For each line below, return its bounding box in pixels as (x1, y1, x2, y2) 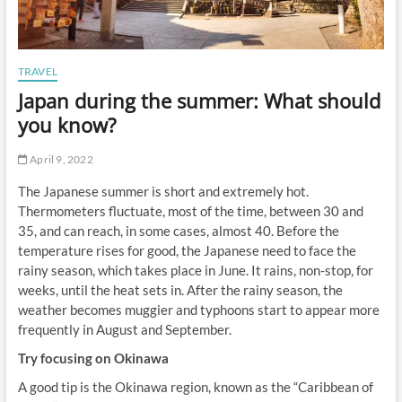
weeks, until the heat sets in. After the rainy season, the (17, 281, 343, 298)
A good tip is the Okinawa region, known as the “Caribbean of (17, 378, 373, 395)
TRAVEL (17, 64, 57, 78)
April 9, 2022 (27, 152, 93, 166)
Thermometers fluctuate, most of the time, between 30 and (17, 202, 363, 219)
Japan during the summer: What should (17, 86, 380, 114)
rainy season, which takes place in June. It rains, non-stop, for (17, 261, 373, 278)
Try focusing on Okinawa (17, 349, 169, 366)
